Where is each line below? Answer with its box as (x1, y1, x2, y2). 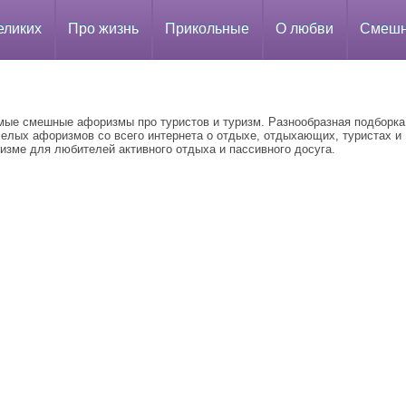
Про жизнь (68, 21, 139, 36)
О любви (275, 21, 333, 36)
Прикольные (165, 21, 249, 36)
